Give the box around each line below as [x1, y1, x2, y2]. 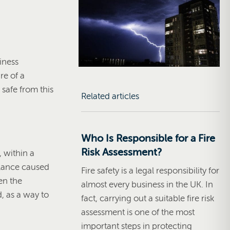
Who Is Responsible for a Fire [81, 132, 215, 144]
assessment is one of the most [81, 207, 195, 217]
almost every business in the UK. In [81, 179, 213, 189]
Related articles [81, 91, 139, 101]
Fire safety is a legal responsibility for [81, 165, 219, 176]
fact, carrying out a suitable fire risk [81, 193, 214, 203]
